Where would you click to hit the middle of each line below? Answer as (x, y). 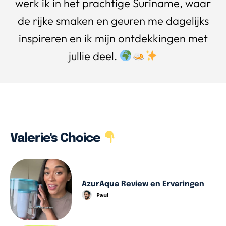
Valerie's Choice (56, 138)
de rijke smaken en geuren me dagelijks (113, 21)
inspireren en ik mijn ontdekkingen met (113, 39)
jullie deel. (94, 56)
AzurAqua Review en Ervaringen (143, 184)
